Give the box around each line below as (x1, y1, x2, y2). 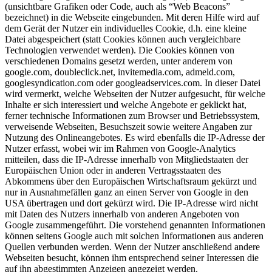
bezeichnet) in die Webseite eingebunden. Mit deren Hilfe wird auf (5, 12, 259, 22)
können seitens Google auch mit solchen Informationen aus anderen (5, 230, 263, 241)
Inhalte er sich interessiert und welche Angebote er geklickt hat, (5, 99, 246, 110)
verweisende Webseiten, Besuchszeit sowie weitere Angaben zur (5, 121, 252, 132)
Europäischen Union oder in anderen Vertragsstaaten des (5, 165, 221, 175)
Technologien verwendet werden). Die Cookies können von (5, 44, 234, 55)
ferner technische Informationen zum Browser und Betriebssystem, (5, 110, 260, 121)
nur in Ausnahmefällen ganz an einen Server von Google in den (5, 186, 248, 197)
